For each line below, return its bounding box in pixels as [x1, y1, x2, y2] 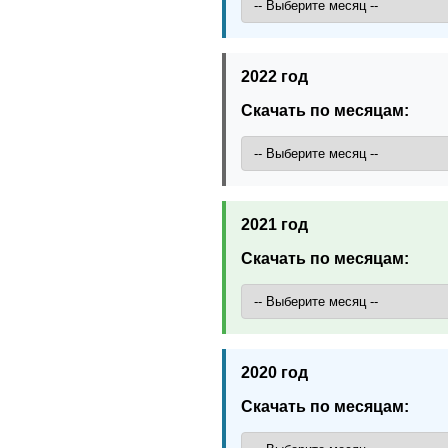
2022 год [241, 67, 308, 85]
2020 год [241, 363, 308, 381]
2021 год [241, 215, 308, 233]
